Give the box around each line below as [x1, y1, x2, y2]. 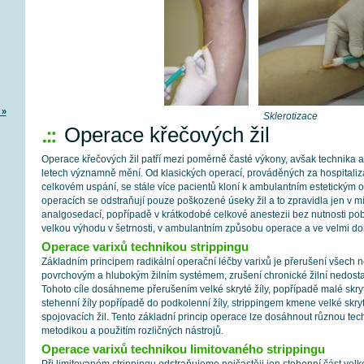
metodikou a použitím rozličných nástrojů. [41, 325, 223, 336]
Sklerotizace [262, 110, 318, 122]
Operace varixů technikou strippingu [41, 240, 249, 253]
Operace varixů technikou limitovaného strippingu [41, 342, 325, 356]
